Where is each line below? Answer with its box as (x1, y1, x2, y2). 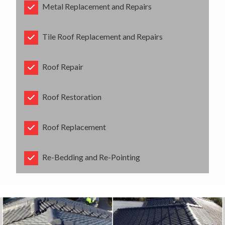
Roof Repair (42, 62, 83, 71)
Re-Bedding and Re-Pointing (42, 152, 140, 162)
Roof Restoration (42, 92, 101, 101)
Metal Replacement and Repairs (42, 2, 152, 11)
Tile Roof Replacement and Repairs (42, 32, 163, 41)
